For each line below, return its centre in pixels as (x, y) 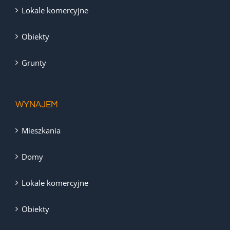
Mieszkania (41, 131)
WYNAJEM (37, 105)
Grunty (34, 63)
